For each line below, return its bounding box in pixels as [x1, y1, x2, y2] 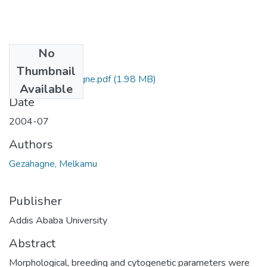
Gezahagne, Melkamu [9, 157, 97, 170]
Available [20, 80, 73, 97]
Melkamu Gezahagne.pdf [9, 72, 111, 86]
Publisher [9, 193, 62, 209]
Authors [9, 136, 53, 153]
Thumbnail [17, 63, 76, 79]
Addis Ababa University [9, 213, 107, 227]
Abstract [9, 235, 55, 252]
